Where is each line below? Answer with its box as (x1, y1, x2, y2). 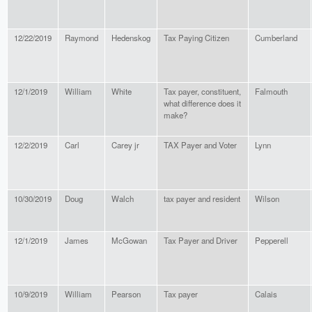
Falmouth (255, 86, 288, 97)
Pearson (111, 288, 141, 300)
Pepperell (255, 235, 288, 247)
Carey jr (111, 139, 139, 151)
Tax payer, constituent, (164, 86, 241, 97)
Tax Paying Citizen (164, 32, 229, 44)
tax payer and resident (164, 193, 240, 205)
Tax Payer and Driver (164, 235, 237, 247)
